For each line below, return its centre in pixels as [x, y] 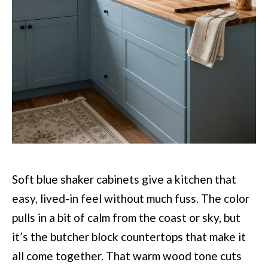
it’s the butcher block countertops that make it [129, 237]
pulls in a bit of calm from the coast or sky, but [126, 218]
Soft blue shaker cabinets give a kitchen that [124, 179]
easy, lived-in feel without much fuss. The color [131, 199]
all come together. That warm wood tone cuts [127, 256]
